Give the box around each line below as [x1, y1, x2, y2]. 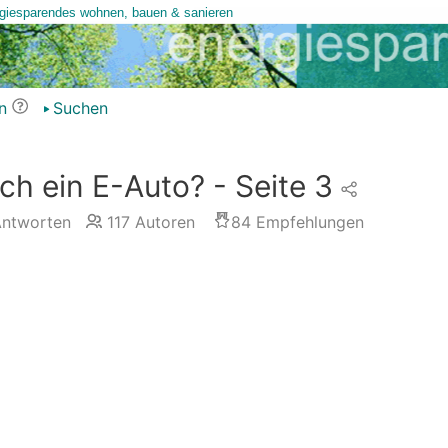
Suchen [52, 98, 108, 118]
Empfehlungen [250, 212, 364, 232]
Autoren [129, 212, 195, 232]
